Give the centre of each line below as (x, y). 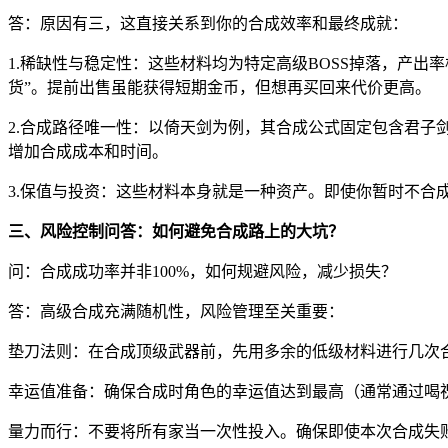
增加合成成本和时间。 (88, 151)
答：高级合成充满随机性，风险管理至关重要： (176, 311)
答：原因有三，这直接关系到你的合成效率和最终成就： (208, 23)
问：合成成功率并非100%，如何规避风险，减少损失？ (202, 271)
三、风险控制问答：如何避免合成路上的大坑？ (176, 231)
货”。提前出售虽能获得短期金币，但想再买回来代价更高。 (219, 87)
